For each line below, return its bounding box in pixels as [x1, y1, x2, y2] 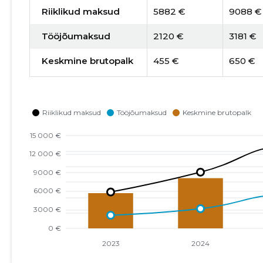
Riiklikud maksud [41, 6, 120, 17]
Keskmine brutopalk [41, 55, 133, 66]
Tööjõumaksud [41, 31, 110, 42]
